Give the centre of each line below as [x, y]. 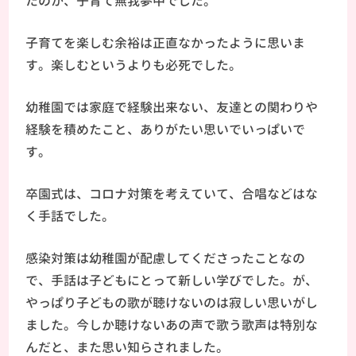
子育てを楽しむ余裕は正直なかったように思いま [166, 43]
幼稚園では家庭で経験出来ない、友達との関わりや [172, 107]
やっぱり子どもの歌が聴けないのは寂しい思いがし [172, 302]
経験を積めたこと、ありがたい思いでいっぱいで [166, 129]
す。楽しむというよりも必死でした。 [134, 65]
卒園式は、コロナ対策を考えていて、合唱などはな [172, 193]
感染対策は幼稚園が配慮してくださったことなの [166, 258]
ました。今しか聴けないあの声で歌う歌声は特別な [172, 325]
